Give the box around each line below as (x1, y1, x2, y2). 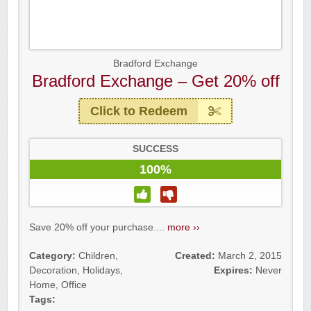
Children (78, 251, 115, 262)
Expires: (214, 265, 253, 276)
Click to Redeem (90, 104, 187, 119)
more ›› (167, 222, 200, 233)
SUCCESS (133, 144, 178, 155)
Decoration (29, 265, 77, 276)
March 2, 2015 (218, 251, 282, 262)
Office (61, 280, 87, 291)
